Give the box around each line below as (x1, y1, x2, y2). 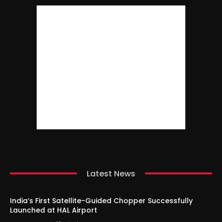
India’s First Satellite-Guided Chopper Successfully (10, 195, 193, 206)
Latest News (87, 167, 135, 179)
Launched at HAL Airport (10, 205, 97, 215)
